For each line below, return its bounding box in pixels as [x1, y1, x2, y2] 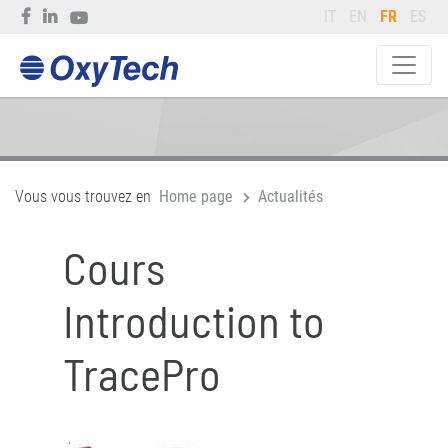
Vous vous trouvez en [15, 187, 151, 206]
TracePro [63, 346, 221, 400]
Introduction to [63, 293, 325, 347]
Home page [159, 187, 233, 206]
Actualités [258, 187, 323, 206]
